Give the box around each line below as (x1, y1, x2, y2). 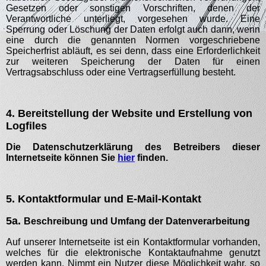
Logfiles (6, 120, 47, 132)
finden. (135, 153, 168, 163)
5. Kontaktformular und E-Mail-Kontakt (6, 193, 201, 205)
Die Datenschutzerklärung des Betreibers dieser (6, 142, 260, 152)
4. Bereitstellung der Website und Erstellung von (6, 107, 252, 119)
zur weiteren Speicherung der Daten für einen (6, 56, 260, 66)
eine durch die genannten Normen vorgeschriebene (6, 35, 260, 45)
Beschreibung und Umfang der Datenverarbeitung (24, 216, 250, 226)
